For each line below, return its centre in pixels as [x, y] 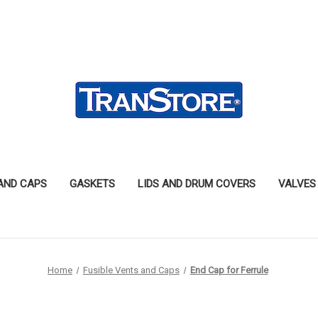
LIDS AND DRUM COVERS [197, 183]
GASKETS [92, 183]
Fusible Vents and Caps [131, 270]
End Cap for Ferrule [229, 270]
